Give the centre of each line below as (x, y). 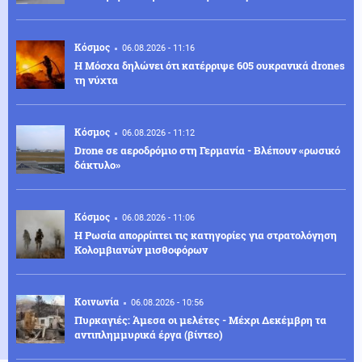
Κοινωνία (97, 302)
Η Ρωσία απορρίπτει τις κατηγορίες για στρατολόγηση (206, 236)
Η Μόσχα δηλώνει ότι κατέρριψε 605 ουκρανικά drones (210, 66)
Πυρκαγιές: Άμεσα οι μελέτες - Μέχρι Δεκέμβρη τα (200, 320)
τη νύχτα (96, 80)
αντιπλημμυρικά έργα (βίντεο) (149, 335)
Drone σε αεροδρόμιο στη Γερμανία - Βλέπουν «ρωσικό (207, 151)
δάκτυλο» (97, 165)
